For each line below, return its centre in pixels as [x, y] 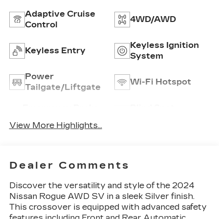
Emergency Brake [60, 108]
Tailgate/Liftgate [63, 88]
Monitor [147, 119]
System [147, 56]
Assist [36, 119]
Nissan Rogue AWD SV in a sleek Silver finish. [102, 197]
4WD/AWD [153, 20]
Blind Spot [152, 108]
